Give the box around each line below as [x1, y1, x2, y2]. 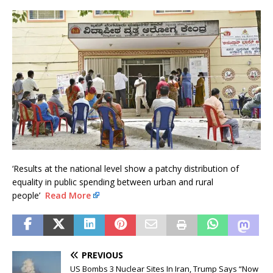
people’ [12, 189, 45, 201]
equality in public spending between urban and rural [12, 175, 213, 188]
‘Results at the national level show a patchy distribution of [12, 162, 239, 174]
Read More [45, 189, 91, 201]
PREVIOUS [82, 249, 123, 261]
